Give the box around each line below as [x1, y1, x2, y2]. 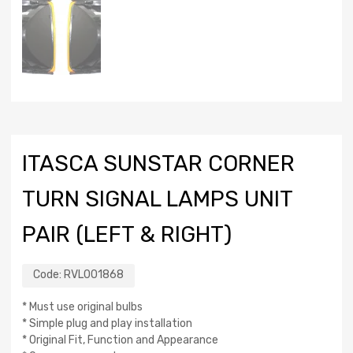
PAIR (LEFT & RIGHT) [22, 221, 232, 248]
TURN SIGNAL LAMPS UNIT [22, 186, 292, 213]
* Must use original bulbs [22, 300, 143, 314]
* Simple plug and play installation [22, 317, 192, 331]
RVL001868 [64, 268, 124, 282]
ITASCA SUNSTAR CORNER [22, 150, 295, 177]
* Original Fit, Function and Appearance [22, 333, 218, 347]
